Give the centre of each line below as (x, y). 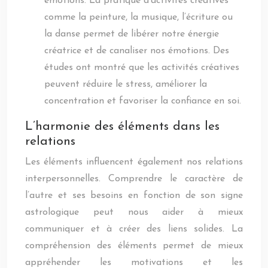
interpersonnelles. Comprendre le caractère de (134, 179)
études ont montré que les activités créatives (142, 68)
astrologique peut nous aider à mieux (134, 212)
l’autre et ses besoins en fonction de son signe (134, 196)
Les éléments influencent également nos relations (134, 162)
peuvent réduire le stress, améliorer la (126, 84)
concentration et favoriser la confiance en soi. (143, 101)
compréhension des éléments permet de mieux (134, 246)
